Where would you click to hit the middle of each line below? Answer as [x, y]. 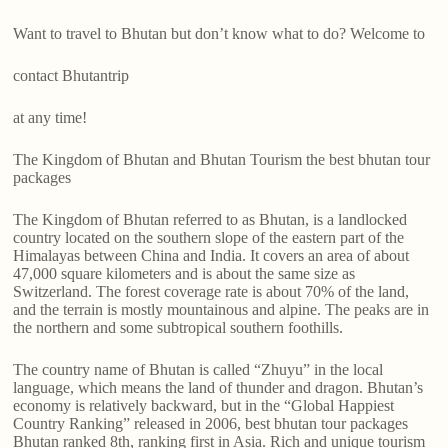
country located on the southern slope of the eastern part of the [209, 238]
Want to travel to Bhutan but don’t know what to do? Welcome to [219, 34]
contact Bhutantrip [71, 76]
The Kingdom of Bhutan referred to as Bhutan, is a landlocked [210, 220]
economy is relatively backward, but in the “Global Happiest [204, 406]
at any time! [50, 118]
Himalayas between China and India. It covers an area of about [211, 256]
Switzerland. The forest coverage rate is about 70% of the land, [211, 292]
